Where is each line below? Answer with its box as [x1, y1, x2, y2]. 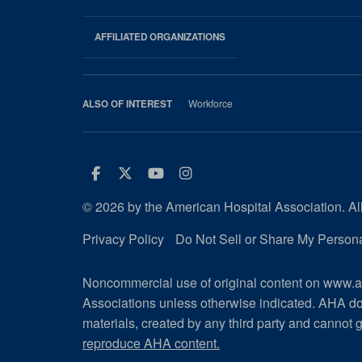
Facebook [99, 165, 183, 181]
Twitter [132, 165, 208, 181]
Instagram [192, 165, 289, 181]
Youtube [162, 165, 241, 181]
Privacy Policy [82, 229, 164, 249]
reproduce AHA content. [82, 334, 220, 353]
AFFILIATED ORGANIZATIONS [95, 30, 225, 44]
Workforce [188, 96, 233, 111]
